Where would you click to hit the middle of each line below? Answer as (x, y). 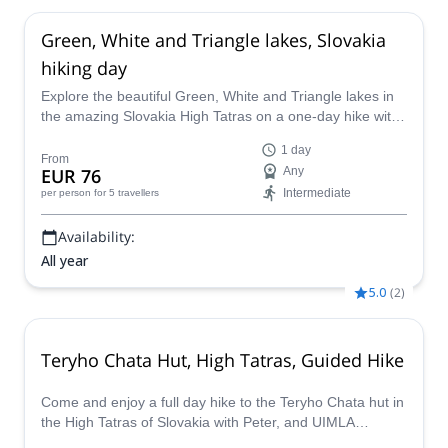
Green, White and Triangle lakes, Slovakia (213, 39)
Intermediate (316, 193)
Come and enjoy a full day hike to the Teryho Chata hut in (222, 402)
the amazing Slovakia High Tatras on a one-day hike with (220, 116)
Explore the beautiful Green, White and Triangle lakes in (217, 96)
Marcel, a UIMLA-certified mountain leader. (176, 136)
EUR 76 (71, 176)
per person (66, 192)
